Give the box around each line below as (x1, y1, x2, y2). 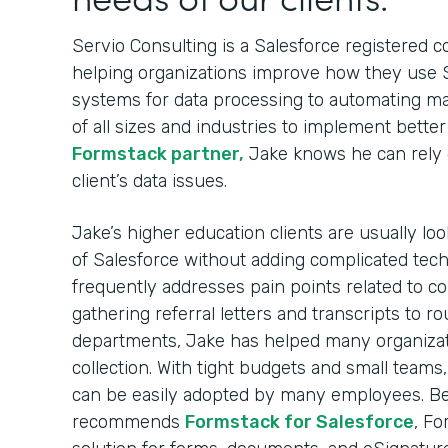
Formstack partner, (72, 143, 244, 165)
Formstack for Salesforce (185, 411, 414, 433)
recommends (72, 411, 185, 433)
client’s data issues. (72, 170, 232, 192)
